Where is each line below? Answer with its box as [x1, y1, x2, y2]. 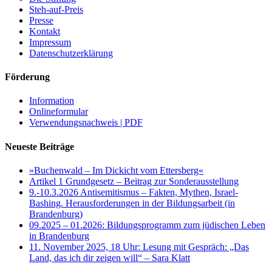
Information [29, 95, 74, 106]
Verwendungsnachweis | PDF [29, 117, 143, 128]
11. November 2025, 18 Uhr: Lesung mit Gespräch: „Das [29, 241, 249, 252]
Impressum [29, 36, 71, 47]
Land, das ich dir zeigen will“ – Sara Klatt [29, 252, 190, 263]
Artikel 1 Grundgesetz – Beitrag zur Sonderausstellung [29, 175, 239, 186]
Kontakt [29, 25, 60, 36]
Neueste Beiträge [5, 141, 74, 152]
